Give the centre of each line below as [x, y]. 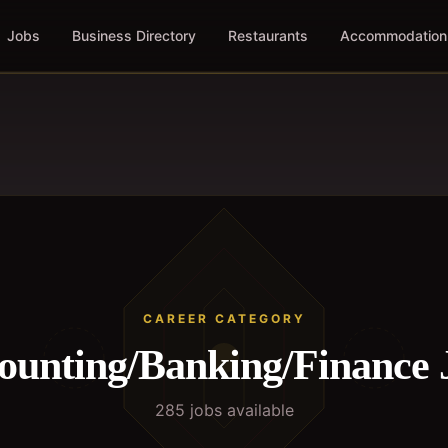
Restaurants [267, 35]
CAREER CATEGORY [224, 318]
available [257, 410]
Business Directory [133, 35]
